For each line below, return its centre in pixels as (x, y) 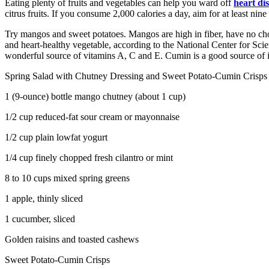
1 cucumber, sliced (40, 219)
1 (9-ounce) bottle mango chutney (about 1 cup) (95, 97)
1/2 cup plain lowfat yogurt (56, 138)
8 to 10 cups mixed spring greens (67, 178)
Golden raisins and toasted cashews (72, 240)
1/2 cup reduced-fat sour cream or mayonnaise (92, 117)
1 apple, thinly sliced (44, 199)
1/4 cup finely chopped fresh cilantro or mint (89, 158)
